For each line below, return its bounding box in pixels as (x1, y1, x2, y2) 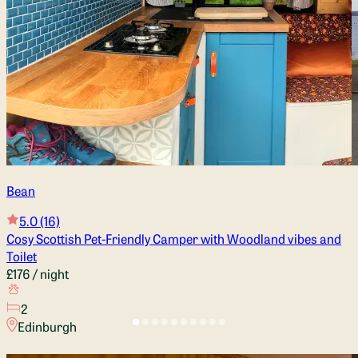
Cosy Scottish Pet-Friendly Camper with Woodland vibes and (6, 229, 341, 247)
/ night (30, 264, 69, 282)
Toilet (6, 246, 37, 265)
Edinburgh (17, 316, 77, 335)
